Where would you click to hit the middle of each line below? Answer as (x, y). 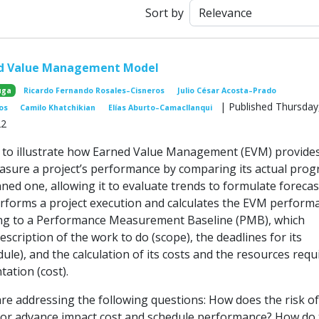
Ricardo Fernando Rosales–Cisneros (94, 90)
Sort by (164, 13)
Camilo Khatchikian (58, 108)
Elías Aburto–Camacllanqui (160, 108)
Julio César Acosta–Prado (226, 90)
